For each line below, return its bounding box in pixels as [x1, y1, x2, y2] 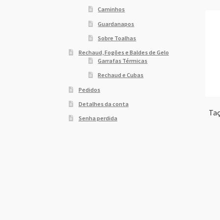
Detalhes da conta [78, 100, 129, 108]
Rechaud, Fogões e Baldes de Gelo [78, 49, 169, 56]
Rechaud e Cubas [98, 71, 144, 79]
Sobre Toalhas [98, 34, 137, 42]
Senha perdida [78, 114, 117, 122]
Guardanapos [98, 20, 135, 27]
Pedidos [78, 85, 100, 93]
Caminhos [98, 5, 125, 13]
